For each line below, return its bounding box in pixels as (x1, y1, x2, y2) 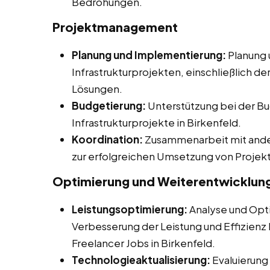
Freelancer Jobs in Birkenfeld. (72, 236, 215, 250)
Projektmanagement (52, 19, 178, 35)
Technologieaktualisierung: (72, 253, 210, 267)
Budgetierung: (72, 99, 146, 113)
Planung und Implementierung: (72, 48, 226, 62)
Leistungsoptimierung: (72, 202, 187, 216)
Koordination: (72, 133, 143, 146)
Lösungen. (72, 82, 122, 96)
